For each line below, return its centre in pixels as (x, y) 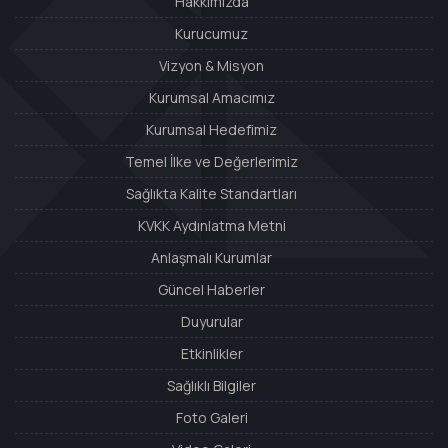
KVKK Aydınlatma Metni (211, 226)
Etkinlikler (211, 354)
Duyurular (211, 322)
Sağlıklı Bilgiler (211, 386)
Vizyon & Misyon (211, 66)
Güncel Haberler (211, 290)
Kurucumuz (211, 34)
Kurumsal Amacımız (211, 98)
